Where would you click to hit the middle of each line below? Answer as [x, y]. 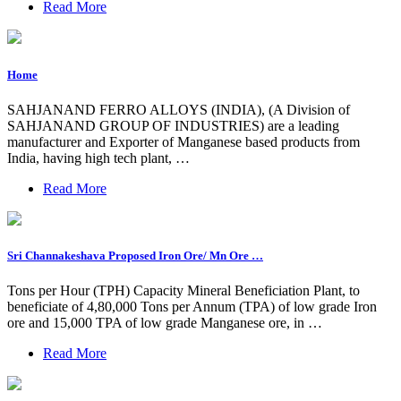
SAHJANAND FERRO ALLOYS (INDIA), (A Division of [179, 109]
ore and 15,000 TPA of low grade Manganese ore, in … [165, 323]
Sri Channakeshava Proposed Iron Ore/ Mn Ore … [135, 255]
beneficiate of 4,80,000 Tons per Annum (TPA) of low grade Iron [192, 307]
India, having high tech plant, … [98, 158]
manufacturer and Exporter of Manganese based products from [183, 141]
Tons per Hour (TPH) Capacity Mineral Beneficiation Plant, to [183, 291]
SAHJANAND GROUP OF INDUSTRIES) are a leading [173, 125]
